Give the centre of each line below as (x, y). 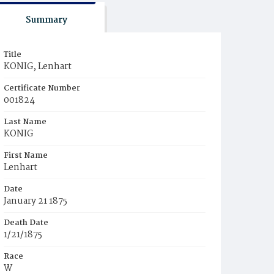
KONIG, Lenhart (38, 67)
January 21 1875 (35, 201)
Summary (46, 20)
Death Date (26, 223)
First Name (26, 156)
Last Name (25, 122)
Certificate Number (42, 88)
